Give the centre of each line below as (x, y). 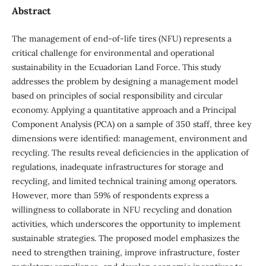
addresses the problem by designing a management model (125, 81)
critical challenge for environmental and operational (113, 53)
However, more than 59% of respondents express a (110, 195)
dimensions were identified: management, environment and (129, 138)
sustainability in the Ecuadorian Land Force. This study (116, 67)
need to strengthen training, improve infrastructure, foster (126, 252)
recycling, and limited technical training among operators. (124, 181)
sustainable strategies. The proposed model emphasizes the (126, 238)
